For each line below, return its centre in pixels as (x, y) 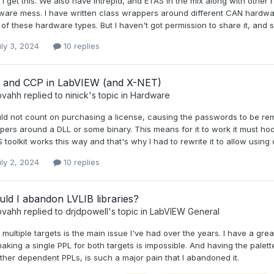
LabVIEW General (184, 212)
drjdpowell (87, 212)
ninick (77, 95)
